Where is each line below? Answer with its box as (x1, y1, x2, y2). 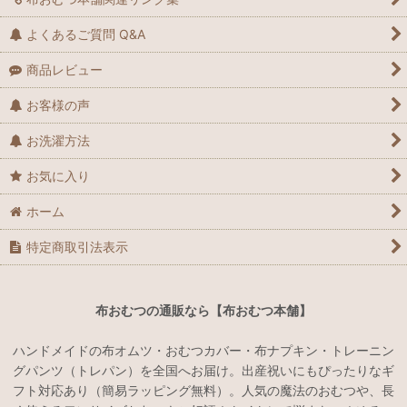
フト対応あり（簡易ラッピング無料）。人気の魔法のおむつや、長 (13, 382, 394, 398)
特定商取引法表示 (26, 238, 129, 254)
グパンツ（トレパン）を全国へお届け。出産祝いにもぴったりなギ (13, 362, 394, 378)
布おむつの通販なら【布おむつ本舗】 (95, 302, 312, 318)
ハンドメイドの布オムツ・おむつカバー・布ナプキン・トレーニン (13, 342, 394, 358)
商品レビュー (26, 61, 104, 77)
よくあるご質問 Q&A (26, 25, 146, 42)
